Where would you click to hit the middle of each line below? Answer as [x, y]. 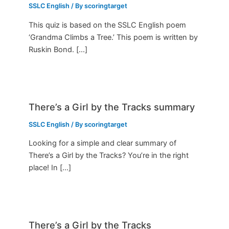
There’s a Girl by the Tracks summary [112, 107]
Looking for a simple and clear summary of [103, 143]
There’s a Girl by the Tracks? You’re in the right [109, 156]
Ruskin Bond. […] [58, 49]
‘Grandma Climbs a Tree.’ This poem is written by [113, 37]
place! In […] [50, 168]
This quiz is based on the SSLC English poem [108, 25]
